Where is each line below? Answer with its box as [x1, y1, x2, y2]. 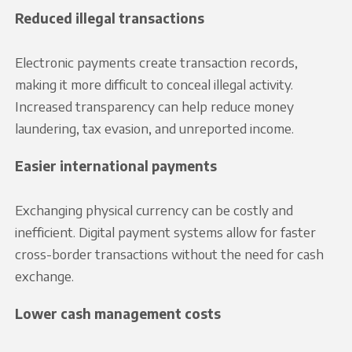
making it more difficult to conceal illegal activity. [14, 75, 293, 93]
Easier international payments [14, 156, 217, 174]
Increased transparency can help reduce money [14, 97, 294, 115]
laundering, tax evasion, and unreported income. [14, 119, 294, 137]
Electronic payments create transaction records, [14, 53, 298, 71]
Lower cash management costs [14, 304, 221, 322]
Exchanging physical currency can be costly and [14, 200, 293, 218]
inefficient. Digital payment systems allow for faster [14, 222, 316, 240]
